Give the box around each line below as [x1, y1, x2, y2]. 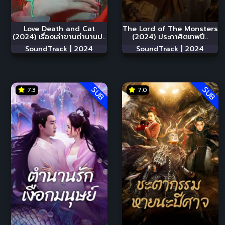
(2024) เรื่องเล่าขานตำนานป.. [13, 31, 105, 42]
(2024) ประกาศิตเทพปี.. [132, 31, 208, 42]
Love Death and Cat [23, 23, 95, 34]
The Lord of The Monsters [122, 23, 218, 34]
